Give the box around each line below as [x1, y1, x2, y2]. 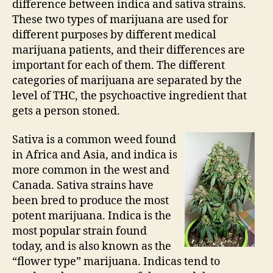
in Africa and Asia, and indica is [12, 148, 177, 162]
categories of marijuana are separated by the [12, 73, 242, 88]
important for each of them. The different [12, 58, 225, 73]
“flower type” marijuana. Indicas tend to [12, 255, 220, 269]
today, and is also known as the [12, 239, 171, 253]
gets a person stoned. [12, 104, 120, 118]
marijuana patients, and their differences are [12, 43, 245, 57]
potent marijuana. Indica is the [12, 209, 171, 223]
